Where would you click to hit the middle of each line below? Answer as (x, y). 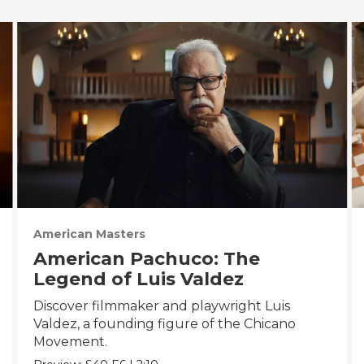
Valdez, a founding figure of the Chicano (164, 323)
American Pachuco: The (146, 258)
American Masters (89, 234)
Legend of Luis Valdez (138, 279)
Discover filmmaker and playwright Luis (161, 305)
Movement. (70, 341)
